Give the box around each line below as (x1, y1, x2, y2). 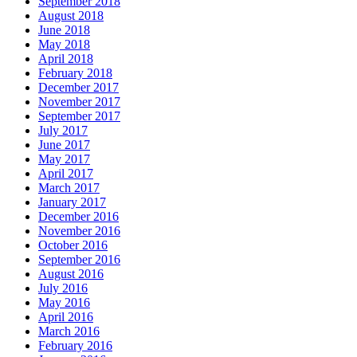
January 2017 (38, 195, 106, 210)
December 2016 (38, 210, 119, 224)
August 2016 (38, 267, 104, 281)
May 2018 (38, 37, 90, 52)
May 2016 (38, 296, 90, 310)
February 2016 (38, 339, 112, 353)
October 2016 (38, 238, 108, 253)
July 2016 (38, 281, 88, 296)
